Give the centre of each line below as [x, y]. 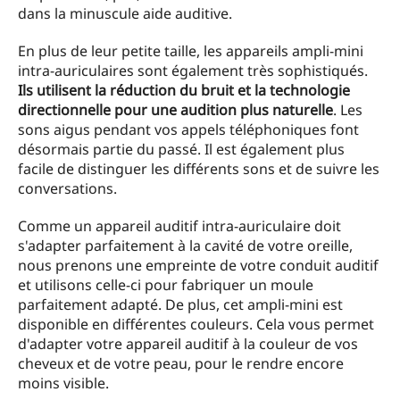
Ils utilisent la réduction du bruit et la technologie [184, 91]
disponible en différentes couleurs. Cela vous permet [196, 325]
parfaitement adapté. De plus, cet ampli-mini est [180, 305]
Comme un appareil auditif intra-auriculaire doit [179, 226]
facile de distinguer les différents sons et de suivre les [199, 169]
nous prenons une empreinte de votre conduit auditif [198, 266]
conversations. [69, 189]
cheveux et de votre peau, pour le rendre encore [181, 364]
